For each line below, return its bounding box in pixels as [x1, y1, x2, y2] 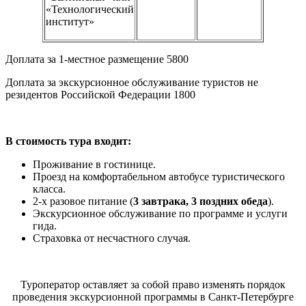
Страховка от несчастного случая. [33, 232, 191, 245]
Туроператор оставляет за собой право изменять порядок [20, 279, 286, 291]
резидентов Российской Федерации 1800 [5, 89, 198, 101]
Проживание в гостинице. [33, 158, 156, 171]
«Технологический [46, 3, 134, 16]
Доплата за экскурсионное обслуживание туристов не [5, 76, 258, 89]
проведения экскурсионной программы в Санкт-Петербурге [12, 291, 294, 303]
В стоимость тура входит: [5, 135, 131, 148]
